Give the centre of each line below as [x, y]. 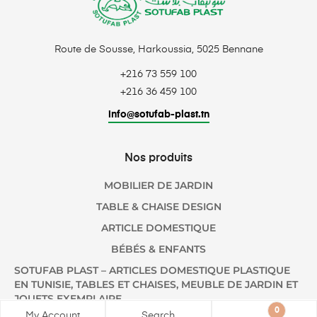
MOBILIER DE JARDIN [158, 185]
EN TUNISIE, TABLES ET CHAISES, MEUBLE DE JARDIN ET [156, 284]
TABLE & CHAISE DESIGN [158, 206]
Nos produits [158, 158]
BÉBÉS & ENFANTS [158, 249]
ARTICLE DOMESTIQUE [158, 227]
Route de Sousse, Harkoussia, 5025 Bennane [158, 49]
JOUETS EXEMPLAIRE [68, 298]
